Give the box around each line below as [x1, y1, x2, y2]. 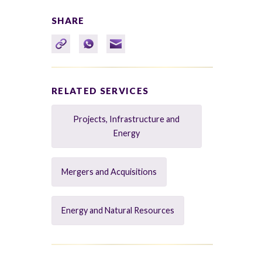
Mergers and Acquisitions [61, 167, 157, 177]
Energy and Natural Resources [61, 205, 174, 216]
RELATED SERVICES [51, 85, 149, 96]
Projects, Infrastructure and [73, 114, 180, 125]
